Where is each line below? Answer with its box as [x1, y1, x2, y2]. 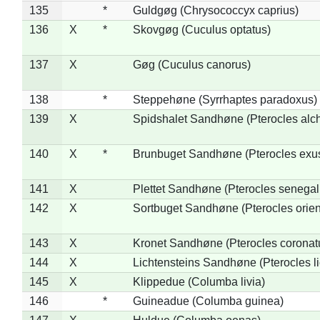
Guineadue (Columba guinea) [132, 294, 284, 307]
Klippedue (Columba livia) [132, 275, 265, 288]
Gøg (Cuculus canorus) [132, 58, 251, 71]
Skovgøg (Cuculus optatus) [132, 23, 271, 36]
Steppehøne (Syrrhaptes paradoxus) [132, 93, 317, 106]
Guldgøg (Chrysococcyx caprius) [132, 4, 299, 16]
